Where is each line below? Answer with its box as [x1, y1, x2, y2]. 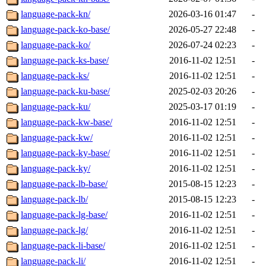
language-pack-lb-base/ [21, 179, 107, 189]
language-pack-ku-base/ [21, 86, 110, 97]
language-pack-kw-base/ [21, 117, 112, 128]
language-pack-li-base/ [21, 240, 105, 251]
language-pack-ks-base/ [21, 55, 109, 66]
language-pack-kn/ [21, 9, 90, 20]
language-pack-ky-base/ [21, 148, 110, 159]
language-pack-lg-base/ [21, 210, 107, 220]
